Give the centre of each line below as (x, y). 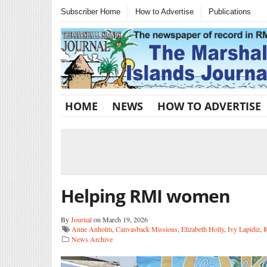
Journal (81, 219)
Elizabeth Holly (203, 229)
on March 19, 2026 (120, 219)
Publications (230, 12)
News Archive (92, 239)
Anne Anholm (92, 229)
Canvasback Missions (147, 229)
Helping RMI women (145, 195)
